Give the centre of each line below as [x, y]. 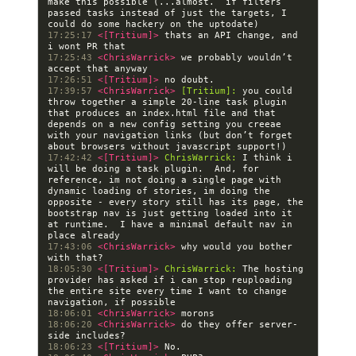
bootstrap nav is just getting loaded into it [170, 213]
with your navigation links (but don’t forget [170, 135]
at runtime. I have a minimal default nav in [170, 224]
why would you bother [237, 246]
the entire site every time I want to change [167, 291]
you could [265, 91]
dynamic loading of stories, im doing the [159, 191]
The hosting [270, 269]
